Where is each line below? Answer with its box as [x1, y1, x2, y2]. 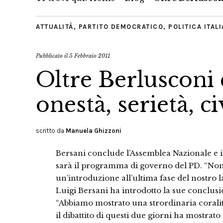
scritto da [36, 127, 66, 134]
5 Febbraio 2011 [69, 52, 110, 59]
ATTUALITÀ [36, 23, 74, 30]
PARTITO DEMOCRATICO [78, 23, 163, 30]
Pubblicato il [36, 52, 69, 59]
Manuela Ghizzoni [66, 127, 121, 134]
